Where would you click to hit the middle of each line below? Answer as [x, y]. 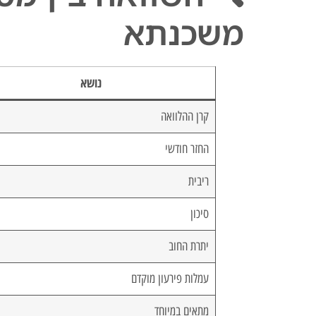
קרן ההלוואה [185, 117]
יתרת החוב [189, 247]
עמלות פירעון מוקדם [170, 279]
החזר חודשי [187, 149]
